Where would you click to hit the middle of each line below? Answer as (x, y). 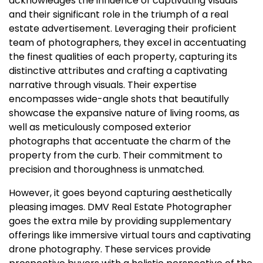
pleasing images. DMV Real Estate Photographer (120, 207)
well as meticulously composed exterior (100, 127)
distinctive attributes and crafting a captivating (118, 71)
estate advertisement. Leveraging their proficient (123, 28)
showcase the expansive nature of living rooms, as (124, 113)
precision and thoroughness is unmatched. (107, 169)
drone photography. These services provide (110, 249)
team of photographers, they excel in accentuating (127, 43)
